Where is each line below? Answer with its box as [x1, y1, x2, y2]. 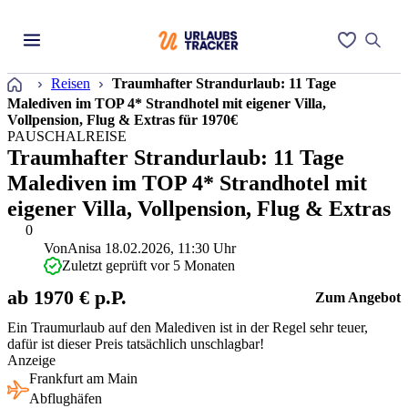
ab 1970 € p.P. [7, 286, 127, 309]
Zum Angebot [315, 290, 401, 305]
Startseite [28, 73, 80, 88]
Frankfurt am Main [29, 371, 138, 386]
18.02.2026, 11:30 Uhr [105, 240, 236, 256]
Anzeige [7, 352, 56, 368]
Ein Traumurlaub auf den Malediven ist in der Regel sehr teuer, [7, 320, 368, 335]
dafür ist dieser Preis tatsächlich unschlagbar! [7, 336, 264, 352]
